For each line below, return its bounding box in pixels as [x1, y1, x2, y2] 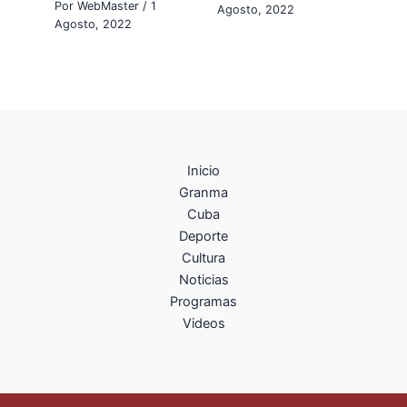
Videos [182, 315, 225, 332]
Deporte [179, 228, 228, 244]
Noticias [178, 272, 229, 288]
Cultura [182, 250, 225, 266]
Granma [179, 184, 228, 201]
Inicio [187, 163, 220, 179]
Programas [170, 293, 237, 310]
